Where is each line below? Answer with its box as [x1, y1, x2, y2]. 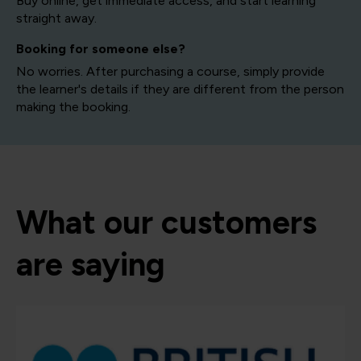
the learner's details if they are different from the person [16, 81, 344, 97]
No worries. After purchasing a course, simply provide [16, 63, 325, 79]
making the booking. [16, 98, 131, 114]
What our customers [16, 202, 317, 242]
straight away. [16, 10, 97, 26]
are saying [16, 244, 165, 284]
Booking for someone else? [16, 40, 185, 56]
